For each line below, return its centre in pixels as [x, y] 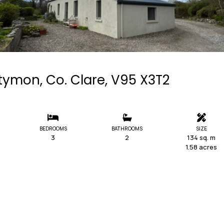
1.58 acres [201, 147]
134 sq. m [201, 137]
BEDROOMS [53, 128]
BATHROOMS [127, 128]
